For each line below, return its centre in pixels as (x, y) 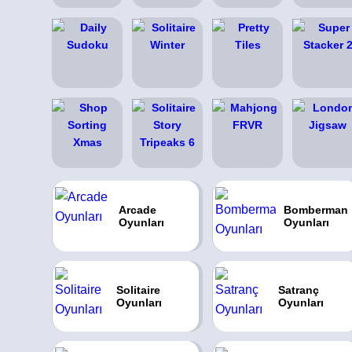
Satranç (298, 290)
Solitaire (139, 290)
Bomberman (315, 210)
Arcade (138, 210)
